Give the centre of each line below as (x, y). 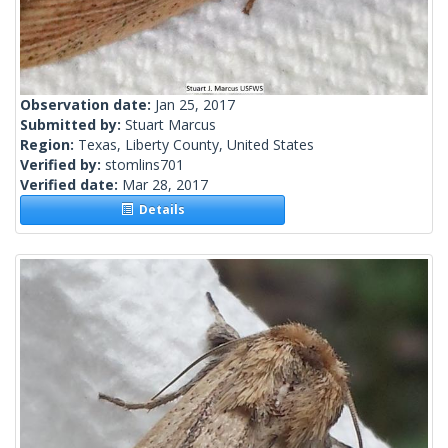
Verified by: (62, 165)
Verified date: (71, 185)
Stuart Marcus (170, 125)
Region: (49, 145)
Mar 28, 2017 (165, 185)
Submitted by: (72, 125)
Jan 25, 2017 (195, 105)
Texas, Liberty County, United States (196, 145)
